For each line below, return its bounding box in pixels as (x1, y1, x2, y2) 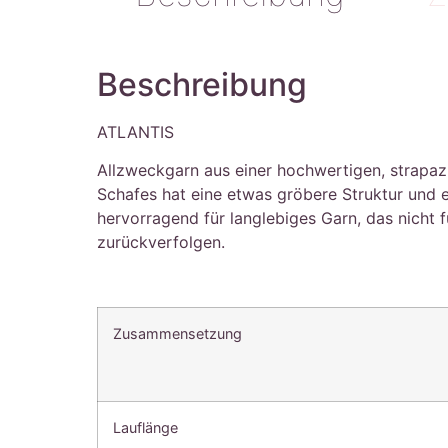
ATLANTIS (97, 121, 175, 142)
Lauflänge (113, 418, 179, 436)
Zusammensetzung (113, 324, 243, 342)
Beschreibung (97, 64, 308, 104)
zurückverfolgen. (97, 231, 226, 252)
